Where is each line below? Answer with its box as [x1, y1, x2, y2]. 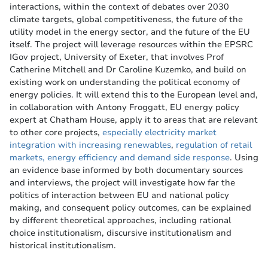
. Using [230, 151, 258, 164]
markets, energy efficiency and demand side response [10, 151, 230, 164]
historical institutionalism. [10, 239, 116, 252]
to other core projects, [10, 126, 102, 139]
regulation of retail [176, 139, 252, 151]
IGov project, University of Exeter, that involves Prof [10, 51, 224, 63]
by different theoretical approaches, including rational [10, 214, 231, 227]
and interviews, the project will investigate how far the [10, 176, 235, 189]
